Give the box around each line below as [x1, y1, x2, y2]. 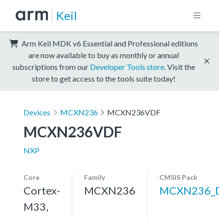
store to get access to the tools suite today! [32, 73, 175, 83]
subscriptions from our [12, 62, 90, 71]
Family [84, 173, 105, 181]
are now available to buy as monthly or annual [28, 50, 179, 60]
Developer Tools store [90, 62, 164, 71]
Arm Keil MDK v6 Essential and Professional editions [20, 38, 198, 48]
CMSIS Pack [159, 173, 197, 181]
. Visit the [164, 62, 195, 71]
